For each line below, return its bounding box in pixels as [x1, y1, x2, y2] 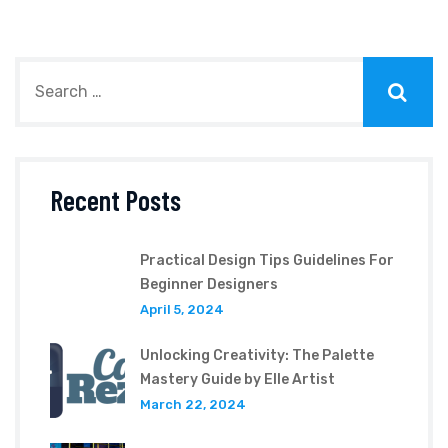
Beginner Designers [140, 275, 278, 293]
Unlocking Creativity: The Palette [140, 346, 374, 364]
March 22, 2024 [140, 396, 246, 412]
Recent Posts [50, 182, 181, 217]
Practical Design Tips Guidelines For [140, 251, 394, 269]
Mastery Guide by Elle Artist [140, 370, 335, 388]
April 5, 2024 [140, 301, 224, 317]
